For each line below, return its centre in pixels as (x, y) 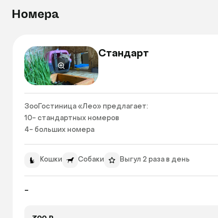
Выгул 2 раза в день (155, 160)
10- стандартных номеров (72, 118)
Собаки (91, 160)
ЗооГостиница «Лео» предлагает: (86, 107)
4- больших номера (60, 130)
